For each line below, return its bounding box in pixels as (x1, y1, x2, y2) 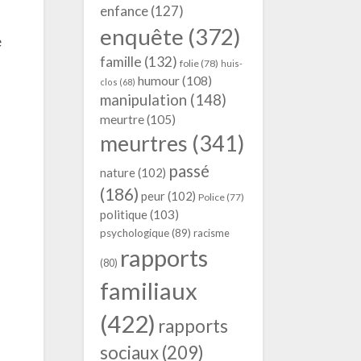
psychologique (99, 226, 169, 239)
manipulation (99, 91, 187, 109)
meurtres (99, 130, 188, 156)
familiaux (99, 276, 197, 305)
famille (99, 53, 142, 70)
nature (99, 165, 135, 180)
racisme (193, 227, 230, 239)
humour (137, 73, 180, 88)
